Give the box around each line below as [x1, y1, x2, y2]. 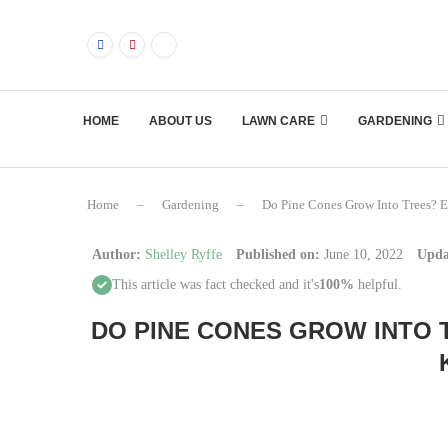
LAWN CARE [242, 114, 315, 128]
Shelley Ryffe [145, 247, 222, 262]
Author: [92, 247, 141, 262]
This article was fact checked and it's [112, 277, 319, 292]
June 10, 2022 [320, 247, 403, 262]
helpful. [354, 277, 402, 292]
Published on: [236, 247, 320, 262]
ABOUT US [149, 114, 212, 128]
